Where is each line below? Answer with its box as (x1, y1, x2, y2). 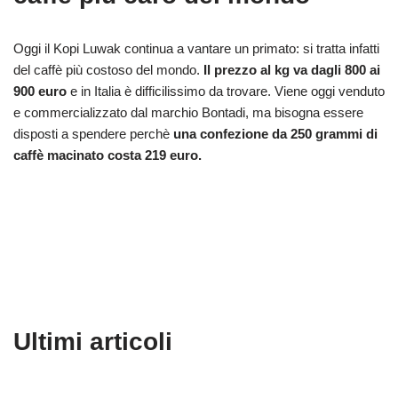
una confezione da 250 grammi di (173, 126, 378, 142)
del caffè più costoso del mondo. (13, 62, 203, 78)
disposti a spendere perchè (13, 126, 173, 142)
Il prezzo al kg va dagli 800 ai (203, 62, 380, 78)
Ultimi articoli (13, 328, 172, 356)
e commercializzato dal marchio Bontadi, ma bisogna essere (13, 105, 363, 121)
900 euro (13, 84, 67, 99)
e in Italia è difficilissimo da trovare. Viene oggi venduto (67, 84, 385, 99)
